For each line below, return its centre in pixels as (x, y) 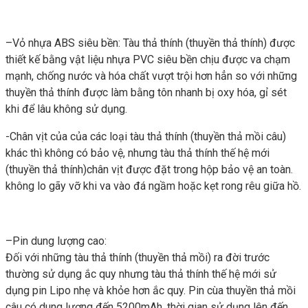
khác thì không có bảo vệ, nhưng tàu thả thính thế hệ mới (137, 153)
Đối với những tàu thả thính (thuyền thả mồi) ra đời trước (137, 258)
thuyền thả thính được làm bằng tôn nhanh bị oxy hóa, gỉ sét (146, 93)
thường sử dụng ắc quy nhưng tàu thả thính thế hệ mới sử (141, 274)
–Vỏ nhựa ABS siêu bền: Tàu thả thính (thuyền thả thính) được (150, 43)
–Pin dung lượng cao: (56, 241)
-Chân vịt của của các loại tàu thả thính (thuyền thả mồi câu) (146, 137)
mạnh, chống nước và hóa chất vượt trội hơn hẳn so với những (151, 76)
